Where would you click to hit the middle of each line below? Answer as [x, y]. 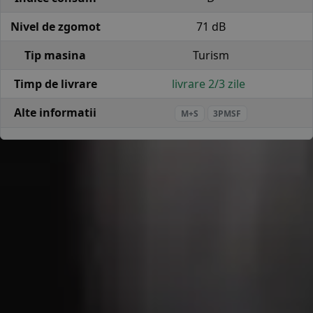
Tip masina [55, 55]
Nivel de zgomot [55, 26]
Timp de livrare [55, 83]
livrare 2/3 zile [211, 83]
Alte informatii [55, 112]
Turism [211, 55]
